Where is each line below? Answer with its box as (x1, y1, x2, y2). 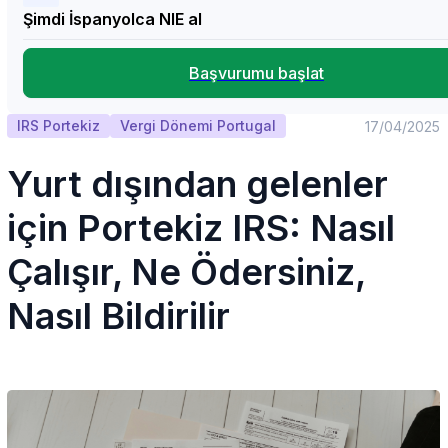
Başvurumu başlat (189, 63, 324, 83)
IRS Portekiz (17, 117, 100, 134)
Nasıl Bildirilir (7, 294, 230, 338)
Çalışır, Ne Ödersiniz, (7, 250, 365, 294)
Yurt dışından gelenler (7, 162, 388, 206)
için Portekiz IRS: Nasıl (7, 206, 395, 250)
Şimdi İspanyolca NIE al (23, 9, 202, 29)
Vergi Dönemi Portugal (120, 117, 276, 134)
